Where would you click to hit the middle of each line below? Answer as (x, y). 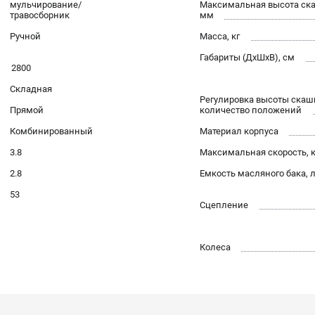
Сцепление (224, 205)
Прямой (27, 110)
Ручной (25, 37)
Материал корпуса (239, 131)
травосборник (40, 15)
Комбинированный (51, 131)
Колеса (215, 247)
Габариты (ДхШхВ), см (247, 58)
